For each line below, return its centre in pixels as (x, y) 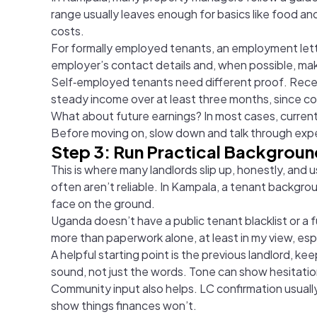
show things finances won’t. (124, 305)
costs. (68, 30)
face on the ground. (103, 203)
